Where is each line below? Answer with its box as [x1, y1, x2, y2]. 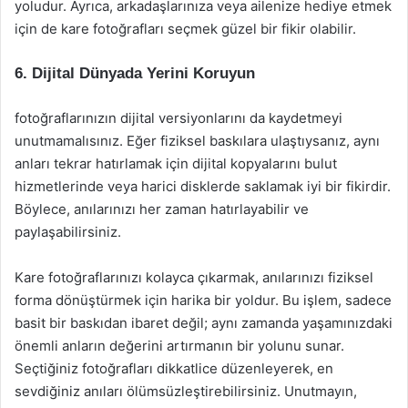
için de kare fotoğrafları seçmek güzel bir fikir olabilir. [15, 20, 356, 37]
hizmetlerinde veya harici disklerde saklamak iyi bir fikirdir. [15, 178, 391, 195]
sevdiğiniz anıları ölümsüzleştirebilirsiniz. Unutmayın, [15, 382, 357, 400]
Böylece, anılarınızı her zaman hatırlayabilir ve [15, 200, 309, 218]
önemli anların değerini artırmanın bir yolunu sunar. [15, 337, 344, 354]
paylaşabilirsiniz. [15, 223, 121, 240]
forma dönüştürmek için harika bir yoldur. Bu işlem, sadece [15, 291, 392, 309]
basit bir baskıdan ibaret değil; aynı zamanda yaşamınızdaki [15, 314, 393, 331]
